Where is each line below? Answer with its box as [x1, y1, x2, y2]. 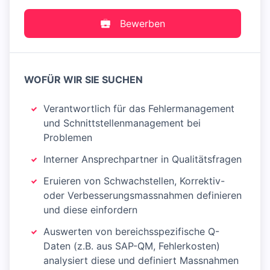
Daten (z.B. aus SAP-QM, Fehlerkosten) [43, 240, 220, 252]
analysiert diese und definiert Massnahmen [43, 254, 239, 266]
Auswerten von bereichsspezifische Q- [43, 225, 219, 237]
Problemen [43, 131, 92, 143]
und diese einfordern [43, 204, 137, 216]
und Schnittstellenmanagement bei [43, 117, 201, 129]
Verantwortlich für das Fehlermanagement [43, 102, 234, 115]
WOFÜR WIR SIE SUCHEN [24, 74, 143, 86]
